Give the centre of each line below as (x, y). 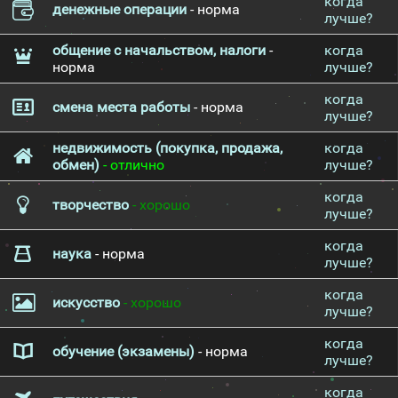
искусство (86, 302)
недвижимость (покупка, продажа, (167, 148)
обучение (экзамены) (123, 351)
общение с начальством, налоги (159, 50)
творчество (91, 205)
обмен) (76, 165)
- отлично (132, 165)
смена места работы (121, 107)
